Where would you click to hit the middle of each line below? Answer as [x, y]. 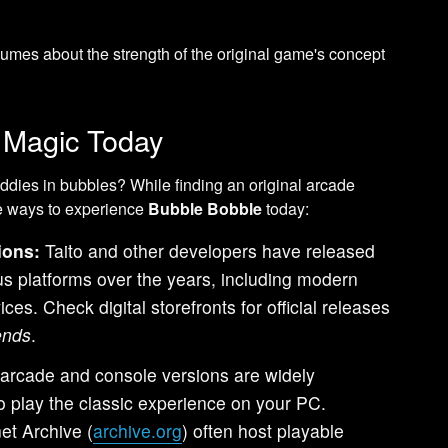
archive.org [138, 430]
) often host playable [263, 430]
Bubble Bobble [205, 208]
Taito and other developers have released [208, 250]
